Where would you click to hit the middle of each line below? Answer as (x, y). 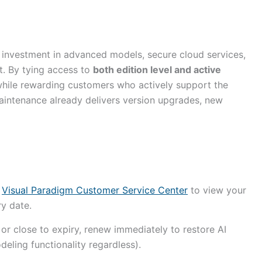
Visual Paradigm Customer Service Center (95, 190)
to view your (217, 190)
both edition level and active (157, 69)
